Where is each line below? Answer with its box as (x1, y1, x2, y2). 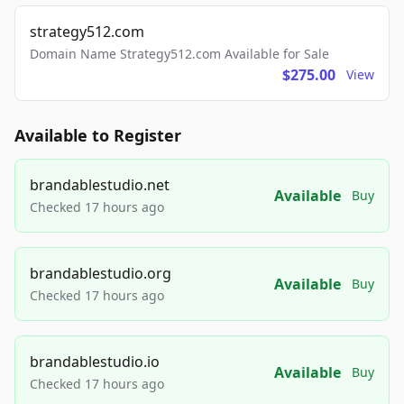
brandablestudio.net (30, 175, 170, 196)
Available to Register (14, 124, 181, 147)
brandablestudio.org (30, 263, 171, 284)
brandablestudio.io (30, 352, 160, 372)
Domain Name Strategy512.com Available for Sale (30, 45, 329, 63)
